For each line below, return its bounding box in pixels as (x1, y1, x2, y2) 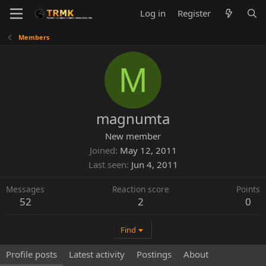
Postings (137, 248, 172, 260)
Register (178, 7, 211, 19)
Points (236, 183, 260, 195)
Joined (89, 144, 115, 156)
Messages (6, 183, 45, 195)
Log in (140, 7, 166, 19)
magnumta (96, 109, 170, 128)
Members (18, 33, 49, 42)
